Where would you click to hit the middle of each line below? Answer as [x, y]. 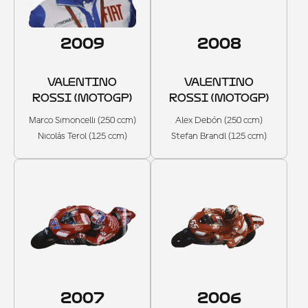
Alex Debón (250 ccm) [219, 121]
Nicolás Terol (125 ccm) [82, 136]
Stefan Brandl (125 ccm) [219, 136]
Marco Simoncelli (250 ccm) [82, 121]
